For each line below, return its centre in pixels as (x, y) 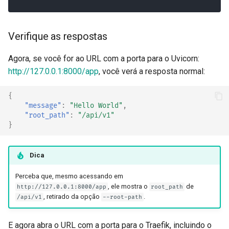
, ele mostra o (128, 186)
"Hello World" (96, 106)
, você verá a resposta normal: (152, 71)
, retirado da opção (72, 196)
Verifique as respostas (58, 36)
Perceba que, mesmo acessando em (69, 176)
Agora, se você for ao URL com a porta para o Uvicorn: (104, 58)
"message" (43, 106)
